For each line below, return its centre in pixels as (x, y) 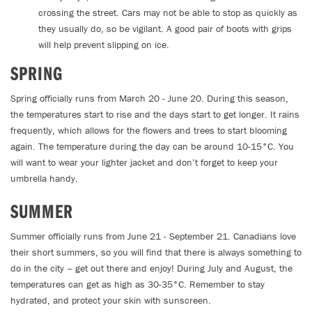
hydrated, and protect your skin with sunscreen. (111, 300)
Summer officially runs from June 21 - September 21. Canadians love (153, 236)
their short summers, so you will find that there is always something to (156, 252)
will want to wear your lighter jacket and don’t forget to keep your (144, 162)
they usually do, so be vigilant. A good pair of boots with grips (165, 29)
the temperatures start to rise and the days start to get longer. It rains (155, 114)
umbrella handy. (44, 178)
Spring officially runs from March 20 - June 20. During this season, (149, 98)
